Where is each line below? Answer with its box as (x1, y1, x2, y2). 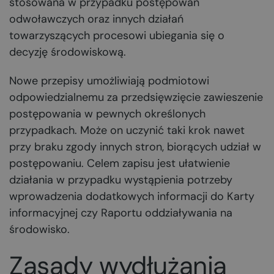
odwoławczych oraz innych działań (9, 12, 183, 26)
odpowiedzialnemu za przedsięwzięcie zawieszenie (9, 90, 263, 105)
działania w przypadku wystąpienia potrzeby (9, 172, 232, 187)
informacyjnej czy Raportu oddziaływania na (9, 206, 232, 220)
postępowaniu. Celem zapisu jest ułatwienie (9, 156, 230, 171)
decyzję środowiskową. (9, 45, 126, 59)
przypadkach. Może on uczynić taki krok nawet (9, 123, 245, 138)
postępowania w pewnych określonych (9, 106, 206, 121)
